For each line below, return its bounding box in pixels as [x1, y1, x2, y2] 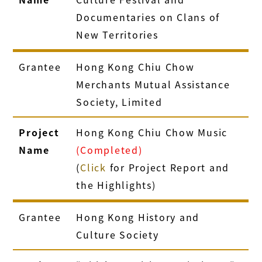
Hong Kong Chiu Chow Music [76, 125, 228, 139]
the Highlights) [76, 177, 156, 192]
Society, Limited [76, 94, 163, 109]
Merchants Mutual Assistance [76, 77, 230, 91]
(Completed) [76, 142, 143, 157]
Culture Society [76, 227, 159, 242]
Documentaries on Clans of [76, 9, 220, 24]
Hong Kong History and [76, 209, 200, 224]
